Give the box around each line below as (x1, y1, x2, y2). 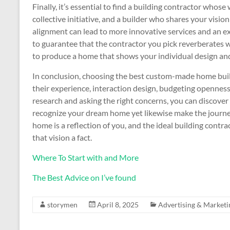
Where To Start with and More (32, 152, 139, 162)
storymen (47, 200, 78, 209)
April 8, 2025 (97, 200, 139, 209)
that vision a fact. (32, 132, 92, 142)
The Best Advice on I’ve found (32, 172, 136, 182)
